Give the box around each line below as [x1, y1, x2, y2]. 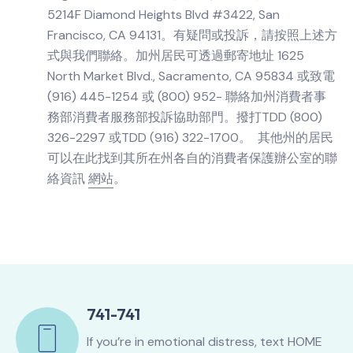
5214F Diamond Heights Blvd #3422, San [47, 6, 280, 23]
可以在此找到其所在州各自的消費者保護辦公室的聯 [47, 150, 337, 166]
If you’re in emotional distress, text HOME [87, 333, 322, 350]
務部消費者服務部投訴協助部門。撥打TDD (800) [47, 109, 322, 125]
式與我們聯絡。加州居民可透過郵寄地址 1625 [47, 47, 304, 64]
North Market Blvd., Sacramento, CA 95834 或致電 [47, 68, 335, 84]
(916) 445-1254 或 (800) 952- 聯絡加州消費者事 [47, 88, 326, 105]
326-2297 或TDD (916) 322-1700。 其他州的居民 [47, 129, 333, 146]
